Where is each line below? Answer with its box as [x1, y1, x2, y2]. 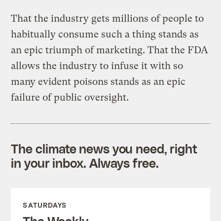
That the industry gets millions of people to [11, 12, 204, 24]
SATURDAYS [23, 200, 67, 209]
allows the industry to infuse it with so [11, 60, 184, 72]
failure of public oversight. [11, 91, 129, 103]
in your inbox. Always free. [11, 155, 159, 170]
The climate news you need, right [11, 141, 198, 156]
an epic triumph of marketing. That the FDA [11, 44, 209, 56]
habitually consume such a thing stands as [11, 28, 199, 40]
